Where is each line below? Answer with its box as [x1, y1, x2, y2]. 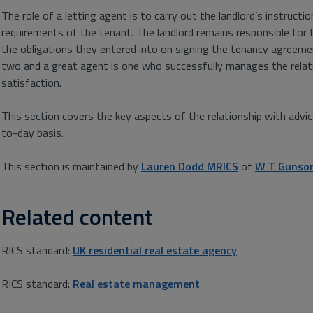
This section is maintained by [1, 158, 141, 175]
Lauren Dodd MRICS [141, 158, 238, 175]
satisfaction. [1, 74, 61, 91]
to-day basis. [1, 124, 64, 141]
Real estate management [73, 275, 200, 292]
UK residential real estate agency [73, 242, 237, 259]
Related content [1, 200, 153, 233]
